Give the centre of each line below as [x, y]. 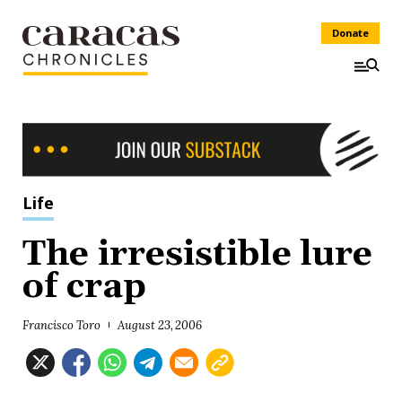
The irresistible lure [198, 254]
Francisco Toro [61, 325]
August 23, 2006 [160, 325]
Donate [350, 33]
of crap [84, 287]
